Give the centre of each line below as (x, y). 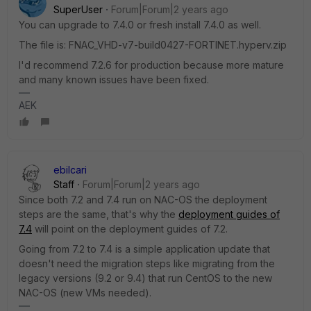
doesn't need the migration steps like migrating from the (147, 263)
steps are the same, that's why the (99, 214)
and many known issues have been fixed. (114, 79)
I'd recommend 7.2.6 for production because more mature (151, 65)
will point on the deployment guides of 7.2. (130, 229)
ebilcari (70, 170)
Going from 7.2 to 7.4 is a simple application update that (144, 249)
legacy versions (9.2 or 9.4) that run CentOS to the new (145, 278)
